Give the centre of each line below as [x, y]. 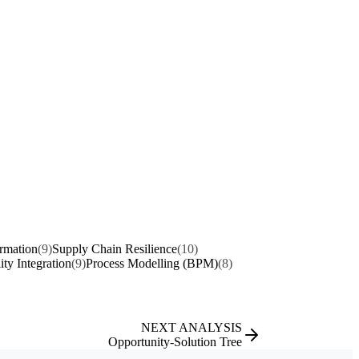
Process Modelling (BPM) [152, 263]
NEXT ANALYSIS [192, 327]
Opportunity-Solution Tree [175, 341]
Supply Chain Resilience [115, 248]
